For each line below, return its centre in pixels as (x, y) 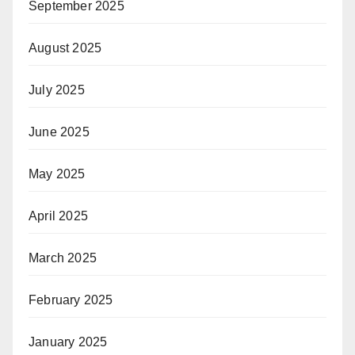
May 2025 (57, 174)
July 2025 (57, 90)
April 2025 (58, 216)
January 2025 (68, 342)
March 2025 (63, 258)
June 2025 (59, 132)
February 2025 (71, 300)
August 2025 (65, 48)
